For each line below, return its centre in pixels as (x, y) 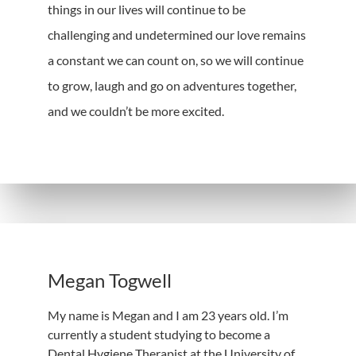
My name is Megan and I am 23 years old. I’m (168, 315)
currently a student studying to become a (159, 334)
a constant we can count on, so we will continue (176, 60)
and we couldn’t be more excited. (136, 111)
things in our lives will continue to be (147, 10)
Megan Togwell (110, 280)
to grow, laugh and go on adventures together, (172, 86)
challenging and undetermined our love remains (177, 35)
